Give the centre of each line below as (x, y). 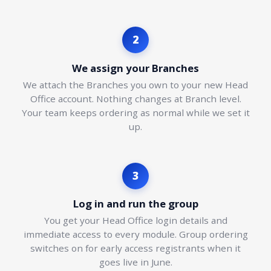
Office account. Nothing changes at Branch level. (135, 98)
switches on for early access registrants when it (135, 248)
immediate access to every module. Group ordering (135, 234)
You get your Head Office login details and (135, 220)
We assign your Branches (135, 68)
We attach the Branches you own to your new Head (135, 84)
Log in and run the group (135, 204)
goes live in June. (135, 262)
